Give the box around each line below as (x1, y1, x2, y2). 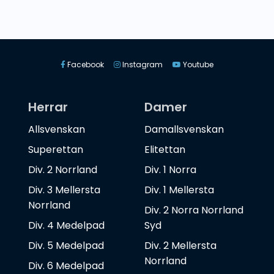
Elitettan (144, 143, 185, 157)
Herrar (28, 98, 68, 116)
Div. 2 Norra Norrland (144, 203, 243, 218)
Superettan (28, 143, 83, 157)
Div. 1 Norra (144, 163, 196, 177)
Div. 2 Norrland (28, 163, 97, 177)
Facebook (65, 59, 104, 70)
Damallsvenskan (144, 122, 224, 137)
